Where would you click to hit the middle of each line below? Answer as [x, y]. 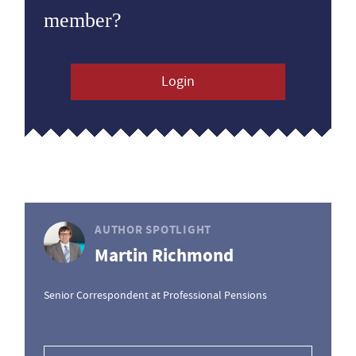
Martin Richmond [164, 255]
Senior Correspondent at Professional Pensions [155, 295]
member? [83, 20]
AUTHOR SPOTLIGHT [153, 230]
